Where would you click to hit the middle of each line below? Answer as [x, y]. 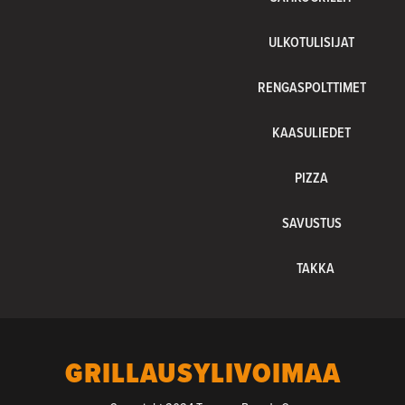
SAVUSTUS [311, 222]
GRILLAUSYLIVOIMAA [202, 373]
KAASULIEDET [312, 132]
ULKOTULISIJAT [312, 42]
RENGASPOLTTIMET [311, 87]
